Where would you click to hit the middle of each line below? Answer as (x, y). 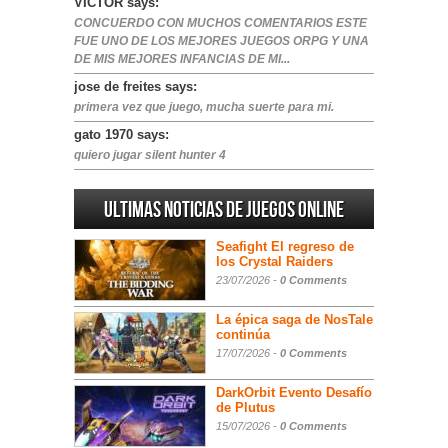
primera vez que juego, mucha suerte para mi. (204, 107)
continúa (243, 334)
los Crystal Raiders (274, 261)
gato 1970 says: (121, 134)
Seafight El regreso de (285, 246)
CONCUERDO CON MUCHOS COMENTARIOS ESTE (220, 23)
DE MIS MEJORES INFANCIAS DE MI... (182, 59)
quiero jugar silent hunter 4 (150, 155)
